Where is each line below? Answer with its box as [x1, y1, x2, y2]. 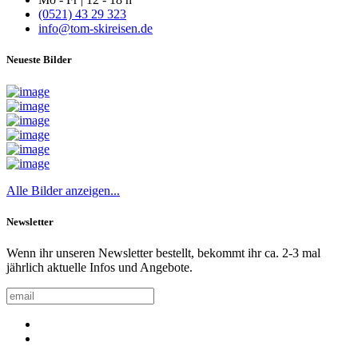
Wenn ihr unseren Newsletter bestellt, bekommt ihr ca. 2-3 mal [6, 245, 320, 260]
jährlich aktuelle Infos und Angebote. [6, 260, 193, 274]
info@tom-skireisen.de [38, 22, 153, 36]
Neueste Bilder [6, 54, 72, 66]
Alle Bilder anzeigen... [6, 183, 120, 197]
